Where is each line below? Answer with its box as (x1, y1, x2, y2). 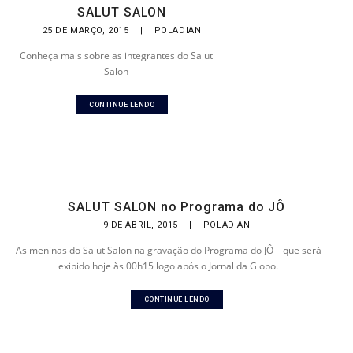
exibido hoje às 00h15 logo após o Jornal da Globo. (58, 259, 279, 273)
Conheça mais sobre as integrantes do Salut (20, 49, 214, 62)
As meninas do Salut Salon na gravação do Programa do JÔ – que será (15, 243, 321, 257)
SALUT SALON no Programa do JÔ (67, 199, 286, 214)
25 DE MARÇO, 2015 (42, 25, 132, 35)
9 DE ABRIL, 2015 (102, 220, 181, 230)
